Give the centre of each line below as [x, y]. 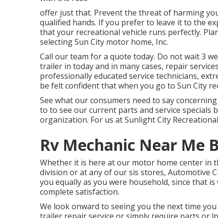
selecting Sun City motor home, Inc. [104, 42]
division [54, 172]
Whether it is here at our [86, 163]
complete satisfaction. [80, 192]
